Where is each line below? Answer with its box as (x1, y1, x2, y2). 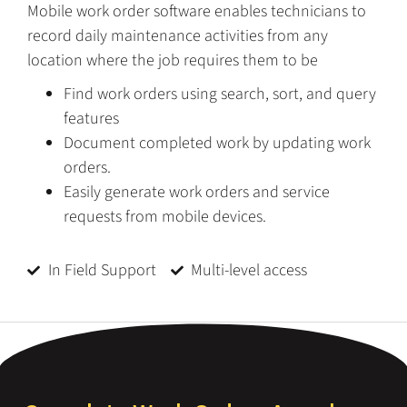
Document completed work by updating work (64, 132, 371, 155)
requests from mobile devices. (64, 205, 266, 229)
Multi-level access (191, 259, 307, 283)
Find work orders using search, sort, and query (64, 83, 376, 106)
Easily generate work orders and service (64, 181, 330, 204)
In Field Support (47, 259, 156, 283)
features (64, 107, 119, 131)
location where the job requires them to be (27, 49, 318, 73)
